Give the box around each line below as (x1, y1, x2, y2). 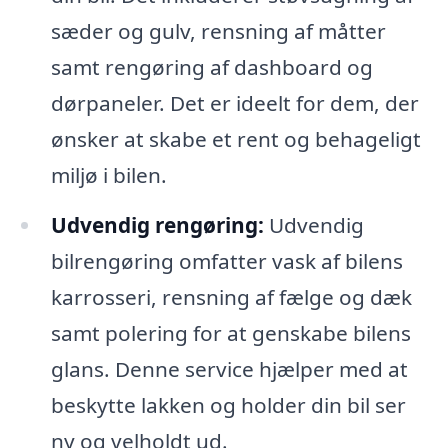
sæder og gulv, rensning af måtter (50, 17, 386, 46)
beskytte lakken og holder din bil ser (50, 391, 406, 420)
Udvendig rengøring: (50, 211, 264, 240)
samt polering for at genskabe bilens (50, 319, 411, 348)
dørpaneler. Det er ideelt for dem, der (50, 89, 419, 118)
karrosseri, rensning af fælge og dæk (50, 283, 412, 312)
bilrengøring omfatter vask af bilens (50, 247, 403, 276)
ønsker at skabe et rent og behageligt (50, 125, 421, 154)
